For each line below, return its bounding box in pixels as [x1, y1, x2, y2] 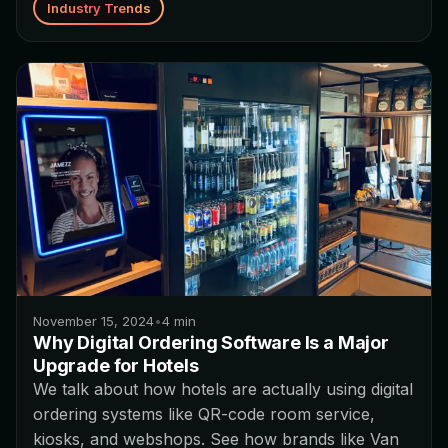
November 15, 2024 [33, 313, 154, 330]
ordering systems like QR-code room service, [33, 404, 375, 425]
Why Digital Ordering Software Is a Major [33, 332, 389, 354]
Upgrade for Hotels [33, 355, 199, 377]
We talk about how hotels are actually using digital [33, 379, 413, 400]
